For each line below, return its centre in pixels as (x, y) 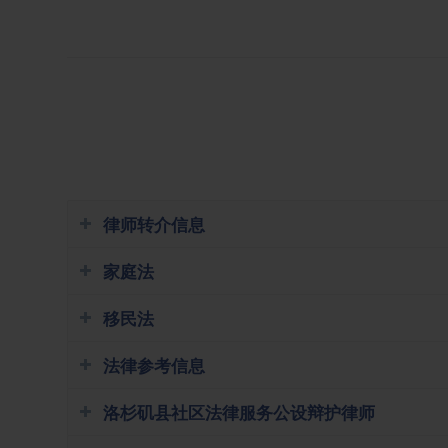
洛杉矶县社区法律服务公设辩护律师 (239, 412)
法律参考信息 (154, 365)
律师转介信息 (154, 224)
